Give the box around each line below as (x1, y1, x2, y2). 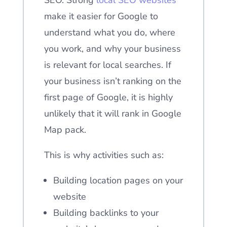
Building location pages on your (53, 174, 183, 186)
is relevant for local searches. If (44, 59, 171, 71)
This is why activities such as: (44, 149, 164, 161)
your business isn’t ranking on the (44, 75, 181, 87)
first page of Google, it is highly (44, 91, 173, 103)
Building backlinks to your (53, 207, 159, 219)
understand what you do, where (44, 26, 175, 39)
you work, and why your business (44, 43, 181, 55)
